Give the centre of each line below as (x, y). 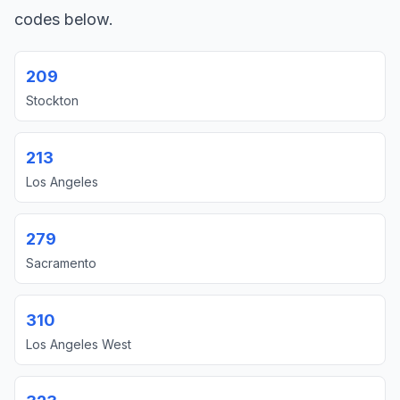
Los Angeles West (79, 344)
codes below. (64, 19)
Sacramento (61, 263)
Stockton (52, 100)
